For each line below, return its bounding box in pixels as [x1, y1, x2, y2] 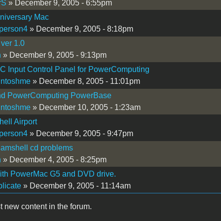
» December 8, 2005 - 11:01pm [30, 76, 140, 85]
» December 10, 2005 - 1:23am [30, 103, 141, 111]
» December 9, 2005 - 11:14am [21, 181, 131, 190]
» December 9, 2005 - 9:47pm [27, 129, 133, 138]
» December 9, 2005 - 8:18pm [27, 24, 133, 33]
